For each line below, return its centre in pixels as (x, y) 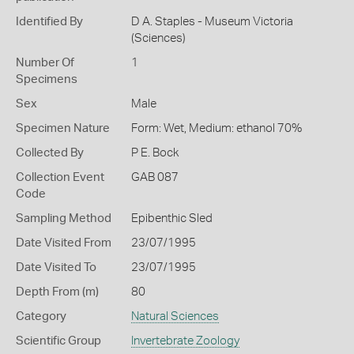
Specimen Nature (63, 128)
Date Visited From (64, 243)
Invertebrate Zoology (185, 341)
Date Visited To (56, 267)
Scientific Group (58, 341)
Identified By (49, 22)
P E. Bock (154, 153)
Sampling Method (64, 218)
